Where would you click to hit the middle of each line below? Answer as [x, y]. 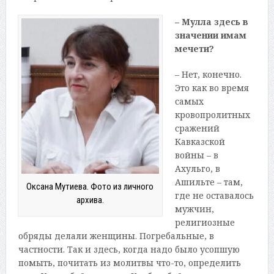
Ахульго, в [197, 168]
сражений [197, 128]
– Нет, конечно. [208, 74]
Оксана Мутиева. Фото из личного [90, 187]
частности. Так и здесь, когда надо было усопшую [129, 249]
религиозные [205, 222]
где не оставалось [214, 195]
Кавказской [200, 141]
